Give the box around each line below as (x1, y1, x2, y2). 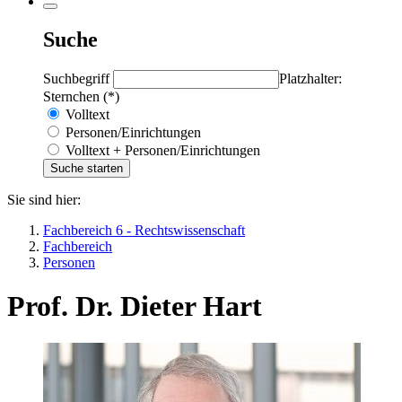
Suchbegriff (43, 70, 113, 86)
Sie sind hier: (7, 191, 81, 207)
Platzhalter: (279, 70, 342, 86)
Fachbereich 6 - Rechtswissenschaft (43, 222, 245, 238)
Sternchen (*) (43, 88, 119, 104)
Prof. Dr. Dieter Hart (7, 290, 262, 323)
